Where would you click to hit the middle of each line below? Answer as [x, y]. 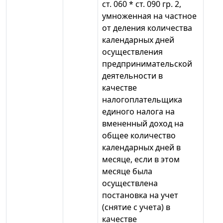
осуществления [132, 52]
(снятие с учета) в [136, 207]
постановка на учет [140, 195]
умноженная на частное [149, 16]
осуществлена [130, 183]
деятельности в [132, 76]
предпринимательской [147, 64]
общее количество [139, 136]
